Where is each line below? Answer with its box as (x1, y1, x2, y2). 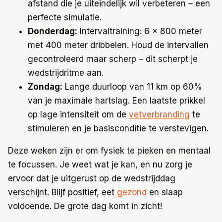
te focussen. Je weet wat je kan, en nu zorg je (8, 160, 192, 170)
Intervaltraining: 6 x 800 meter (77, 26, 202, 37)
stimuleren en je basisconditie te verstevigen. (28, 123, 209, 134)
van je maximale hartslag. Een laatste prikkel (28, 96, 205, 106)
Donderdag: (28, 26, 77, 37)
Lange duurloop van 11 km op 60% (62, 82, 202, 92)
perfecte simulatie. (28, 12, 102, 23)
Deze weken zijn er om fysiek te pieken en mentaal (8, 146, 211, 156)
